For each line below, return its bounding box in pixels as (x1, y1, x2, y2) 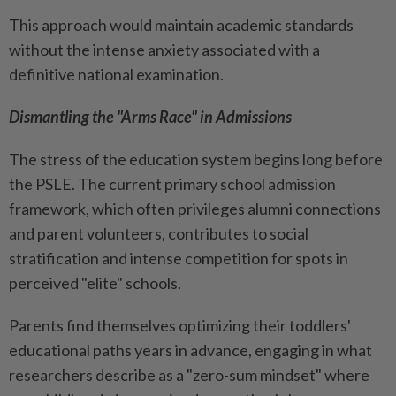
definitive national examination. (9, 65, 224, 85)
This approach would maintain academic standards (9, 15, 354, 35)
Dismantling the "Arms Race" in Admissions (9, 107, 292, 127)
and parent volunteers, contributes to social (9, 224, 308, 244)
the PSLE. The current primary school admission (9, 174, 336, 194)
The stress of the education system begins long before (9, 149, 383, 170)
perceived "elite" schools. (9, 273, 181, 293)
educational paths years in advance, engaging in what (9, 340, 372, 361)
